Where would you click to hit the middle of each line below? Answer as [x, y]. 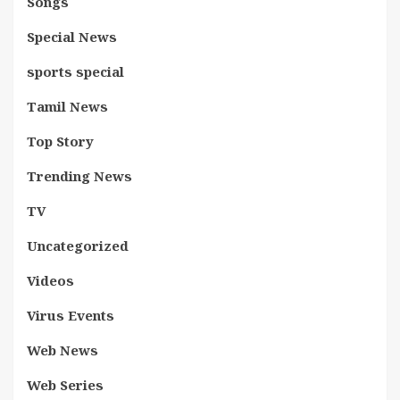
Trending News [79, 176]
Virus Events [71, 315]
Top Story [60, 141]
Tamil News [67, 106]
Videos [50, 280]
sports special [75, 71]
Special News [72, 37]
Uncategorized [78, 246]
